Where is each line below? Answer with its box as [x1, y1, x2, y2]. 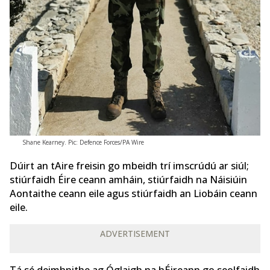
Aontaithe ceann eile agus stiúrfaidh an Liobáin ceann [10, 187, 257, 201]
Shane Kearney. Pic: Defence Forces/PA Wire [22, 137, 144, 146]
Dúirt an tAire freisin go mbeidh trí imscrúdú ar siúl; [10, 159, 249, 173]
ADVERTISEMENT [100, 228, 170, 240]
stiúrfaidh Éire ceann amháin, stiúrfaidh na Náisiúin [10, 173, 247, 187]
